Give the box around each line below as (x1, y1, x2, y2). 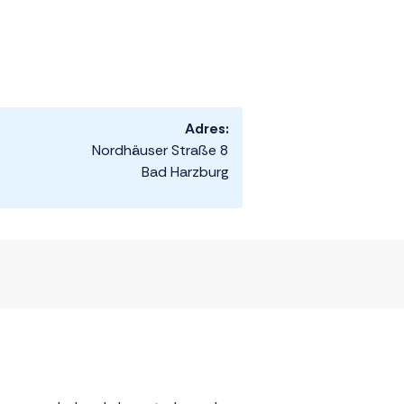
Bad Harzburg (142, 162, 229, 182)
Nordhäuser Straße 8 (92, 141, 229, 161)
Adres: (185, 119, 229, 139)
